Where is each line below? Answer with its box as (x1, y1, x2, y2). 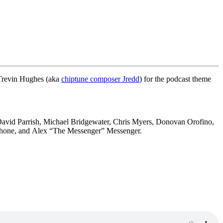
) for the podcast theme (139, 74, 211, 83)
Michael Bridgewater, (43, 117, 113, 126)
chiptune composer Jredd (61, 74, 139, 83)
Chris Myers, (113, 117, 156, 126)
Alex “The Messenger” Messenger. (32, 126, 142, 135)
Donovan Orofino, (156, 117, 214, 126)
